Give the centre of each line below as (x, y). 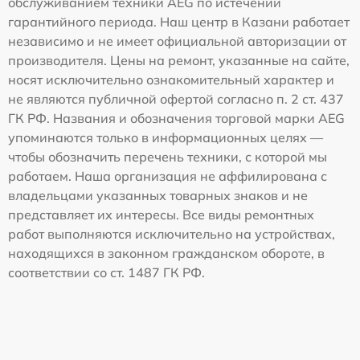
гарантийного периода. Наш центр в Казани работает (179, 21)
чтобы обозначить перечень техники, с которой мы (168, 156)
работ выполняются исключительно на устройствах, (172, 233)
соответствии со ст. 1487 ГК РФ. (106, 272)
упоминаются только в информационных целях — (166, 137)
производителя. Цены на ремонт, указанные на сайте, (179, 60)
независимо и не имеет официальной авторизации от (177, 41)
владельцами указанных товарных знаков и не (158, 195)
